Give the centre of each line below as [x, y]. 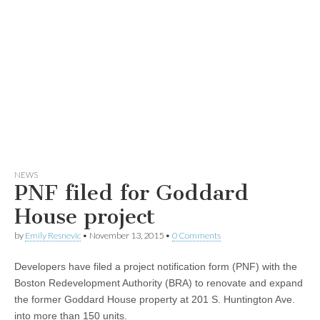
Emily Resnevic [53, 235]
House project [85, 216]
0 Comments [196, 235]
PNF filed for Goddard [131, 193]
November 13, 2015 [126, 235]
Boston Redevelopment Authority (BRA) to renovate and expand [159, 283]
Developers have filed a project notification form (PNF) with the [156, 266]
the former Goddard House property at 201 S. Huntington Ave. [155, 299]
